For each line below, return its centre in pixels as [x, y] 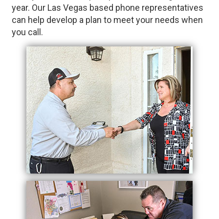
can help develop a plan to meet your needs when [107, 20]
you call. [27, 32]
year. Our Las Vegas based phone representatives [108, 7]
